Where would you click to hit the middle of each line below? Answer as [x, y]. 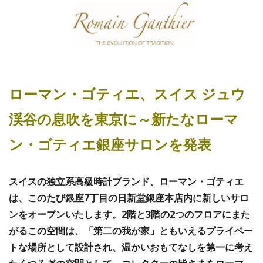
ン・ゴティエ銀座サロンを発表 [110, 144]
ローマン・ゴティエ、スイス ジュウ [127, 93]
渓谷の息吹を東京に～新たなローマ [124, 119]
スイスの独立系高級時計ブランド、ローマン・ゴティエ [126, 181]
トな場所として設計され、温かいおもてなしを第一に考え [131, 247]
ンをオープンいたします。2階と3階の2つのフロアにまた [129, 214]
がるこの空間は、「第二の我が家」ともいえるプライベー [131, 230]
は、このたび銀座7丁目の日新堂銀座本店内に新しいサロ [129, 198]
